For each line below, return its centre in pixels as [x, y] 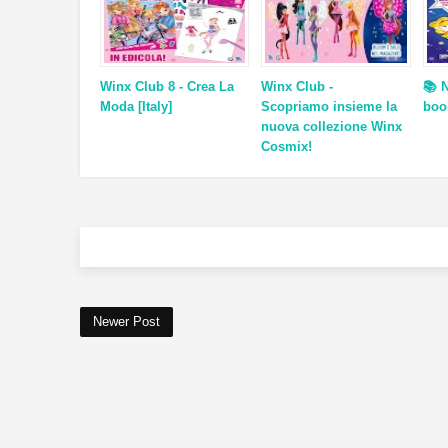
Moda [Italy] [135, 106]
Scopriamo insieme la [329, 106]
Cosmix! [287, 146]
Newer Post [126, 321]
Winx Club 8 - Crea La [166, 86]
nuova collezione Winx [332, 126]
